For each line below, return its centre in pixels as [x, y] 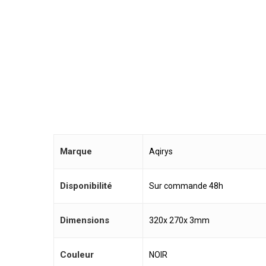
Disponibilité [86, 186]
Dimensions [85, 220]
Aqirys [161, 151]
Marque [76, 151]
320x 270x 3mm [179, 220]
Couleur [77, 254]
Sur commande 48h [186, 186]
